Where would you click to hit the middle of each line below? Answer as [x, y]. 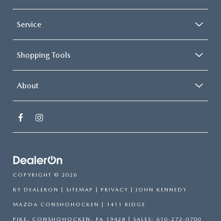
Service [29, 25]
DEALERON [41, 189]
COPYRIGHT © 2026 [45, 175]
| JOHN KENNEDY [158, 189]
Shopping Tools [44, 55]
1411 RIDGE [125, 204]
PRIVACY [114, 189]
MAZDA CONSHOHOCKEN [56, 204]
